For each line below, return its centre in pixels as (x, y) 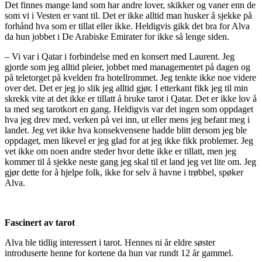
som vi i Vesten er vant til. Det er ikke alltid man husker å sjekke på (128, 15)
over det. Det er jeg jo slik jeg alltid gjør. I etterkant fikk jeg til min (126, 88)
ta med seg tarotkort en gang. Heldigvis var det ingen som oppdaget (129, 109)
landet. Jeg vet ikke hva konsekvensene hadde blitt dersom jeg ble (126, 130)
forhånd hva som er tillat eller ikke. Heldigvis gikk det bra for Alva (127, 26)
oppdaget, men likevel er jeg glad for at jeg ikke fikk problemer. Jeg (129, 140)
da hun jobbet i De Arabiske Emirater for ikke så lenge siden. (117, 36)
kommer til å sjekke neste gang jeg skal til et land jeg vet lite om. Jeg (130, 161)
